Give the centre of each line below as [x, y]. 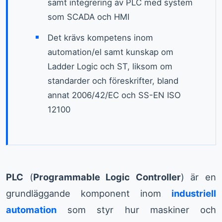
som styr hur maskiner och [136, 210]
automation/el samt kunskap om [111, 52]
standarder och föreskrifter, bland [113, 81]
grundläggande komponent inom [89, 194]
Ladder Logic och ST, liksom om [110, 67]
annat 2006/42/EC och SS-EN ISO [114, 95]
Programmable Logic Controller [107, 177]
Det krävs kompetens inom [100, 38]
